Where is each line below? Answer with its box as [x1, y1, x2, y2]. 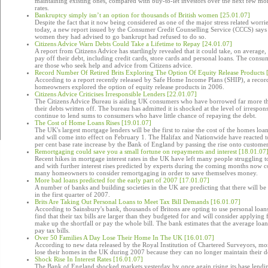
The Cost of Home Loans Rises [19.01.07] [35, 119, 151, 126]
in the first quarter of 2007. [35, 191, 110, 198]
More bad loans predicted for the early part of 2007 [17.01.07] [35, 176, 209, 184]
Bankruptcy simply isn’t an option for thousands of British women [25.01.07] [35, 11, 250, 19]
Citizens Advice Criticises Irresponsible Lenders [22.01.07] [35, 90, 197, 98]
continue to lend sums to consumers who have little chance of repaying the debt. [35, 112, 257, 119]
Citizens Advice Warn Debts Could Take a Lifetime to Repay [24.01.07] [35, 40, 232, 47]
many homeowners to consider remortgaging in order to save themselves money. [35, 169, 258, 176]
